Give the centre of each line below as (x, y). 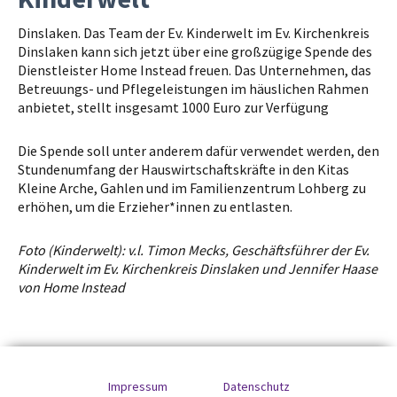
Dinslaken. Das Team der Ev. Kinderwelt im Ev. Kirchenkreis (194, 33)
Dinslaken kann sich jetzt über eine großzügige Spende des (195, 52)
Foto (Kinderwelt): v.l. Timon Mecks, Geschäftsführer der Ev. (194, 250)
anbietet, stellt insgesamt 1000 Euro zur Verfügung (173, 108)
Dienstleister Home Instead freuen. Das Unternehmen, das (195, 70)
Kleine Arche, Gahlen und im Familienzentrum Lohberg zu (192, 188)
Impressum (137, 387)
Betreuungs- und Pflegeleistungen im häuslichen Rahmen (193, 89)
